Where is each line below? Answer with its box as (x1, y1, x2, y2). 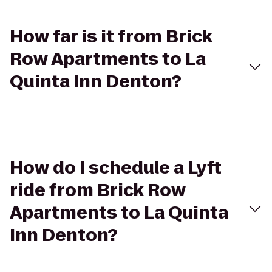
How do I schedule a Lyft (10, 156, 222, 180)
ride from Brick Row (10, 178, 186, 202)
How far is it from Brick (10, 25, 212, 49)
